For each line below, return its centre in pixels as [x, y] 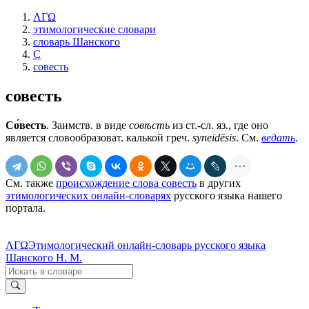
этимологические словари [94, 29]
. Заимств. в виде [88, 125]
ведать [278, 137]
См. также [31, 183]
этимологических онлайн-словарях [88, 195]
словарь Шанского [77, 42]
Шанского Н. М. [44, 257]
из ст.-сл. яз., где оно [219, 125]
